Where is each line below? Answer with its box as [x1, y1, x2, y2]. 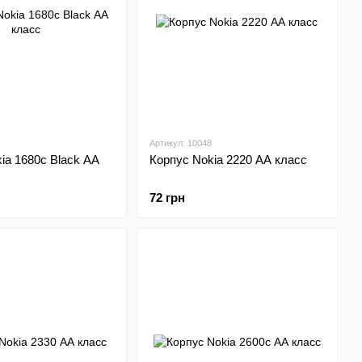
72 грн [149, 191, 185, 204]
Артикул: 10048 [149, 138, 212, 148]
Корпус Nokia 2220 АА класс [149, 153, 307, 166]
